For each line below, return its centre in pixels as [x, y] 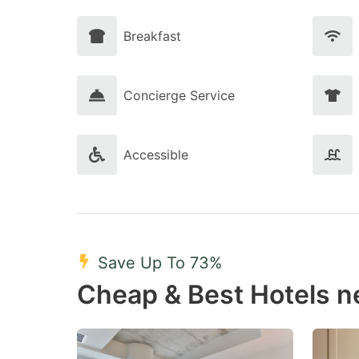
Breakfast [152, 36]
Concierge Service [179, 95]
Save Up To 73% [160, 263]
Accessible [156, 155]
